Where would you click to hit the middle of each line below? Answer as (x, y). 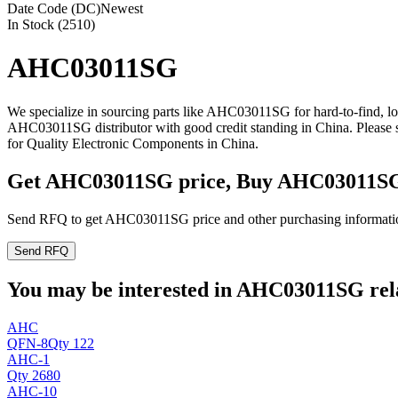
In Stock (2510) (51, 24)
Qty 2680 (34, 375)
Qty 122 (71, 343)
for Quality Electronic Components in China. (133, 143)
